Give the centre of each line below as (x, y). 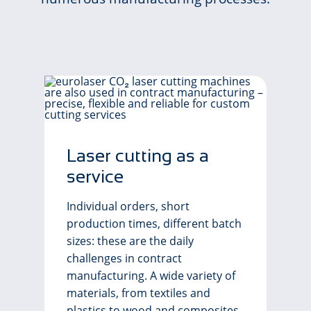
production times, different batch (154, 224)
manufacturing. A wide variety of (151, 276)
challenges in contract (124, 258)
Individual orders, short (128, 206)
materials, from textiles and (138, 293)
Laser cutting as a (138, 155)
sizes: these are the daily (130, 241)
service (95, 176)
